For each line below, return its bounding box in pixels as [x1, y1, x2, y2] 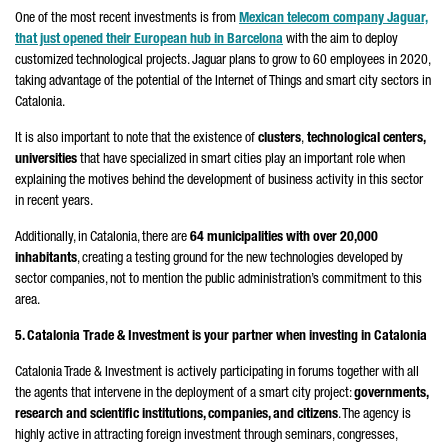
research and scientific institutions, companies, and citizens [15, 408, 338, 422]
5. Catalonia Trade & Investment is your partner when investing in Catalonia [15, 330, 427, 344]
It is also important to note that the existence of [15, 132, 258, 146]
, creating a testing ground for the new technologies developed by [77, 252, 403, 266]
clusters [258, 132, 301, 146]
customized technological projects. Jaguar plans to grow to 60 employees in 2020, [15, 54, 430, 68]
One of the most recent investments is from [15, 12, 239, 26]
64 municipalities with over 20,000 [190, 231, 378, 245]
